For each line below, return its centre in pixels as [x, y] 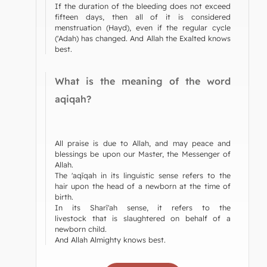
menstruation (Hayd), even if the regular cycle [143, 27]
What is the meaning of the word [143, 81]
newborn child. [81, 229]
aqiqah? [73, 99]
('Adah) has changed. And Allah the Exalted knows [143, 38]
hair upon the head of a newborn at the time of [143, 186]
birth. [64, 196]
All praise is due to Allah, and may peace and [143, 143]
